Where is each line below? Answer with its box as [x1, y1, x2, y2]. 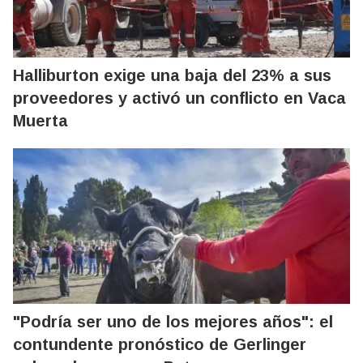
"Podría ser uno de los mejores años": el [13, 313, 333, 331]
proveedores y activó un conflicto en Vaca [13, 89, 346, 107]
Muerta [13, 112, 68, 130]
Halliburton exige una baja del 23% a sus [13, 66, 331, 84]
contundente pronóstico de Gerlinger [13, 335, 306, 353]
